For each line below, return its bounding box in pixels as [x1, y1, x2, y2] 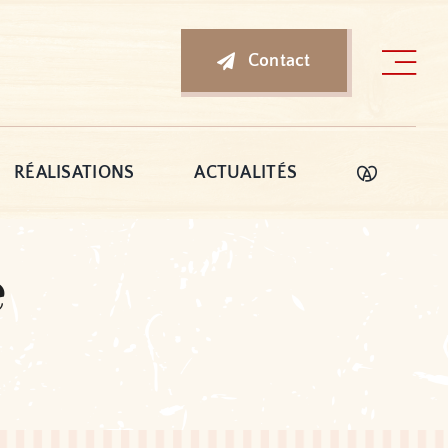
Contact [247, 50, 311, 71]
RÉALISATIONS [14, 163, 135, 184]
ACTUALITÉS [194, 163, 298, 184]
